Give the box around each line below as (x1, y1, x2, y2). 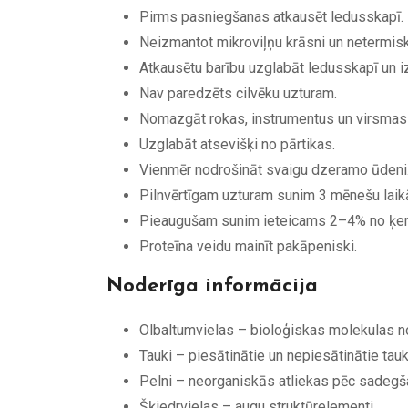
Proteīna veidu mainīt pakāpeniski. (139, 237, 357, 255)
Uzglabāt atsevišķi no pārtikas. (139, 135, 335, 153)
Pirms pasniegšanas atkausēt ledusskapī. (139, 7, 403, 25)
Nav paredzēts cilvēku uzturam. (139, 84, 337, 102)
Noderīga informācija (107, 275, 318, 297)
